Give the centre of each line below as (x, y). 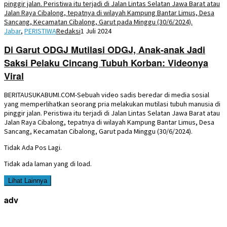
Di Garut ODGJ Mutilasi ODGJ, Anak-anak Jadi (105, 49)
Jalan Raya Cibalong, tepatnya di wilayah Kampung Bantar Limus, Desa (109, 122)
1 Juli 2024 (96, 31)
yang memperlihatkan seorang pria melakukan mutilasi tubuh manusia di (112, 104)
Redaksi (68, 31)
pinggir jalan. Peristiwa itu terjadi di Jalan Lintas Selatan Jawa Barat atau (112, 113)
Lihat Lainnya (28, 180)
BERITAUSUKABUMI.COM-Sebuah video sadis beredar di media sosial (107, 94)
